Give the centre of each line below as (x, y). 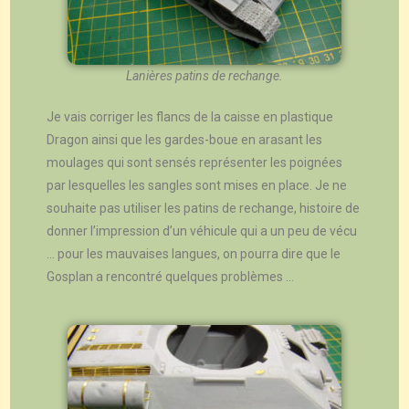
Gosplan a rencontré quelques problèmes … (171, 277)
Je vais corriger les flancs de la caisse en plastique (190, 117)
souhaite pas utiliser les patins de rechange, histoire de (204, 209)
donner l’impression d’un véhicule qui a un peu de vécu (202, 231)
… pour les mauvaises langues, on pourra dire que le (194, 254)
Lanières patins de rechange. (204, 76)
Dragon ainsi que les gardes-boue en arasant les (185, 140)
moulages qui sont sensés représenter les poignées (195, 163)
